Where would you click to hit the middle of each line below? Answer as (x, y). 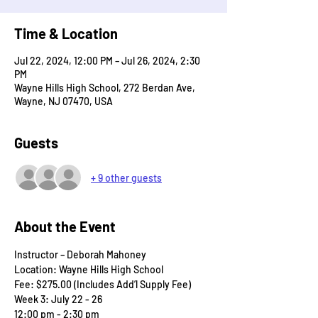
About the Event (65, 226)
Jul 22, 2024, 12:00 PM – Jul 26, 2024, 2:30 (107, 61)
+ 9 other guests (126, 177)
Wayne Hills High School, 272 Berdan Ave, (105, 88)
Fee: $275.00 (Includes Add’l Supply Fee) (103, 284)
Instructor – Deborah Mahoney (80, 254)
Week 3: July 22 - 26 (58, 299)
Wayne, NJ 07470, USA (64, 101)
